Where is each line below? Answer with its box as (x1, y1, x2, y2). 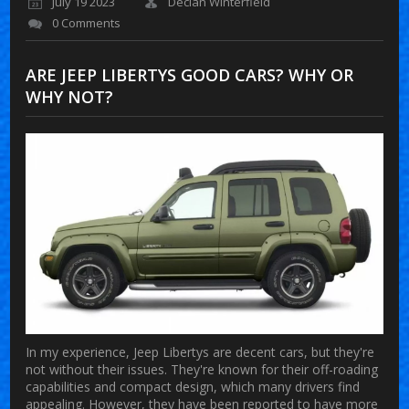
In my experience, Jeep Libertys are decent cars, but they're (26, 342, 375, 361)
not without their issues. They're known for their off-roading (26, 360, 379, 378)
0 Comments (52, 15, 121, 32)
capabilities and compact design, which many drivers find (26, 377, 361, 395)
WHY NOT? (26, 85, 114, 108)
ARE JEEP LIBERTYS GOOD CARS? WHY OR (26, 63, 354, 86)
